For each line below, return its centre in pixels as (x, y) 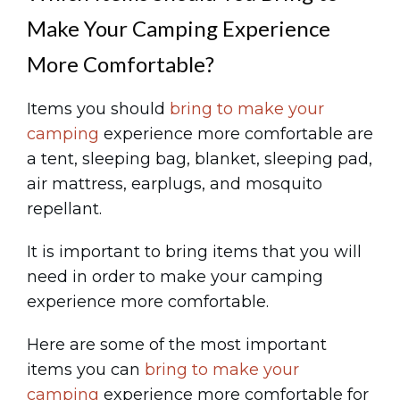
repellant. (64, 209)
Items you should (98, 109)
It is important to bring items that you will (194, 252)
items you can (86, 370)
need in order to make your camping (175, 277)
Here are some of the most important (177, 345)
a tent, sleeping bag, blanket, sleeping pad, (200, 159)
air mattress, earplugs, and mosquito (175, 184)
